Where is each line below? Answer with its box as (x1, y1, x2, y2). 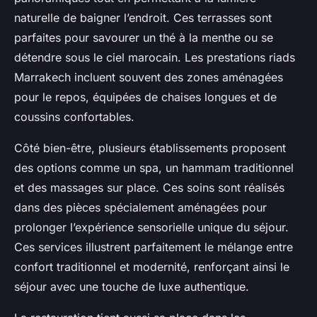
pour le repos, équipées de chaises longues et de (14, 90, 277, 105)
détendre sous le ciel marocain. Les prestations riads (14, 50, 295, 65)
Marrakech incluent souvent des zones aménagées (14, 70, 283, 85)
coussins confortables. (14, 110, 134, 125)
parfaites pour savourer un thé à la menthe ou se (14, 30, 273, 45)
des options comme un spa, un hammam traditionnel (14, 161, 294, 175)
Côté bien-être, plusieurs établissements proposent (14, 141, 286, 156)
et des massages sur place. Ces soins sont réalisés (14, 180, 284, 195)
